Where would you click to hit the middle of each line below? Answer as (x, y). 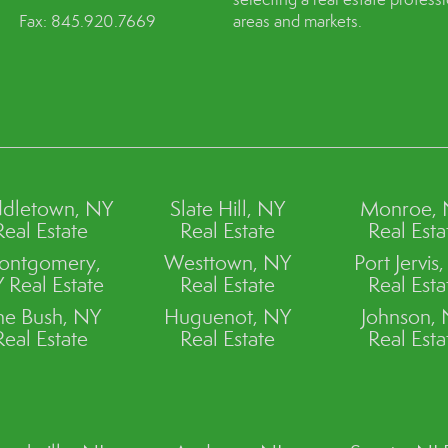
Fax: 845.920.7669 (88, 21)
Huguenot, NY (228, 316)
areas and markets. (297, 21)
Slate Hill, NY (228, 208)
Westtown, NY (228, 262)
